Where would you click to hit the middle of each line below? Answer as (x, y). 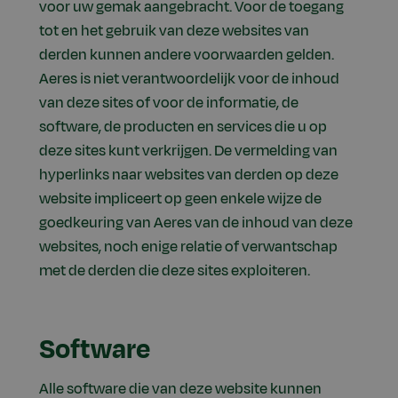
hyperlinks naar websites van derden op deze (189, 175)
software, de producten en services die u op (183, 127)
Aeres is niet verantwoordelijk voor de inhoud (189, 80)
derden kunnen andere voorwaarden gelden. (187, 56)
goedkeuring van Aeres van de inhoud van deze (196, 223)
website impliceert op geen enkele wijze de (180, 199)
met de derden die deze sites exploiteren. (175, 271)
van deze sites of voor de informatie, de (169, 103)
